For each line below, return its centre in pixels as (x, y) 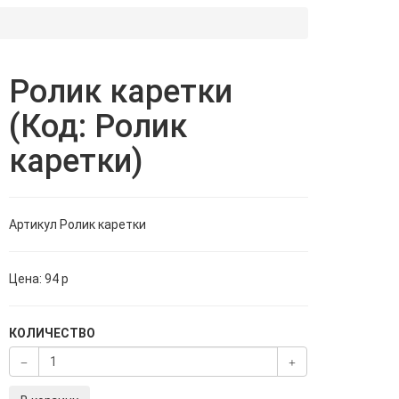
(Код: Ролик (98, 126)
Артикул (33, 224)
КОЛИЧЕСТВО (53, 333)
